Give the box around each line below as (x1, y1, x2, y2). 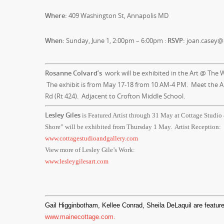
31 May (152, 111, 173, 119)
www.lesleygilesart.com (45, 157, 108, 165)
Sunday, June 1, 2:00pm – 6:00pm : (64, 36, 167, 45)
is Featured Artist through (80, 111, 152, 119)
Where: (45, 11, 67, 20)
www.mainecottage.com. (45, 213, 115, 220)
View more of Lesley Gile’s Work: (45, 146, 135, 153)
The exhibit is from (45, 80, 103, 89)
